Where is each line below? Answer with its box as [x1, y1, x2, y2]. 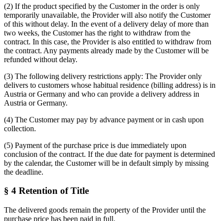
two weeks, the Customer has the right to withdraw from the [4, 28, 190, 37]
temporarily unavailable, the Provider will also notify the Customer [4, 10, 211, 19]
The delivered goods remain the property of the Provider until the [4, 206, 206, 215]
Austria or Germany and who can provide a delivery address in [4, 89, 199, 98]
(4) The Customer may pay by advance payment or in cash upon [4, 115, 204, 124]
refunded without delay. [4, 55, 77, 64]
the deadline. [4, 167, 43, 176]
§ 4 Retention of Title [4, 185, 89, 196]
